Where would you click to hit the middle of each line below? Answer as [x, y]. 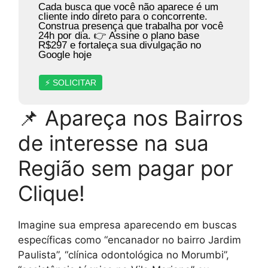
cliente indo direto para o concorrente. [123, 16]
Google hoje [65, 54]
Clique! [51, 193]
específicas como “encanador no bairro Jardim [130, 240]
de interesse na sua [113, 143]
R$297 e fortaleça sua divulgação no [119, 45]
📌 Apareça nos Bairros [130, 118]
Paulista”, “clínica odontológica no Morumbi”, [124, 255]
